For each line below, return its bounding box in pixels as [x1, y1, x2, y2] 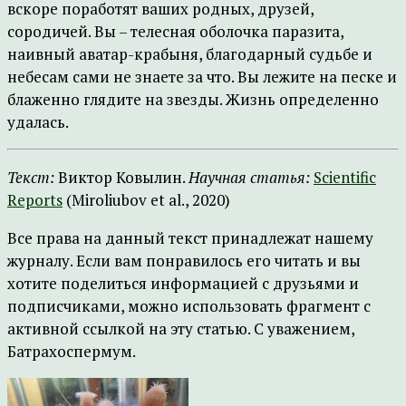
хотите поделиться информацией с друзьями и [7, 273, 359, 294]
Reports [7, 189, 63, 210]
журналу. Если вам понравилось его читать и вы [7, 250, 361, 271]
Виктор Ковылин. [54, 167, 188, 188]
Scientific [314, 167, 376, 188]
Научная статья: [188, 167, 310, 188]
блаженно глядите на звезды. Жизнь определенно [7, 89, 379, 110]
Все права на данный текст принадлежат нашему [7, 227, 373, 248]
